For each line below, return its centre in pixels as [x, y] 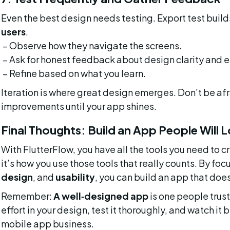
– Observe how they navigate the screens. [92, 45]
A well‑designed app [101, 196]
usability [75, 177]
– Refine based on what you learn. [74, 73]
